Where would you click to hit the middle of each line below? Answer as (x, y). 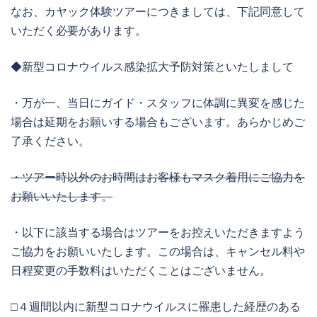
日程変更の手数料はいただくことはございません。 (141, 271)
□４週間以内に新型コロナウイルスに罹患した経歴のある (156, 307)
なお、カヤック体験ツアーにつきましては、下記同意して (158, 12)
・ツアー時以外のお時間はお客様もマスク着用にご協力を (158, 178)
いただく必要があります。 (79, 31)
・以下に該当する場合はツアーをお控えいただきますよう (158, 233)
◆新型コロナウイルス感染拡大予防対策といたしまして (152, 67)
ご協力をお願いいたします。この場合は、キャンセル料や (158, 252)
